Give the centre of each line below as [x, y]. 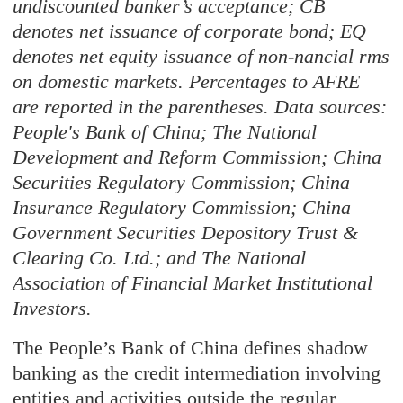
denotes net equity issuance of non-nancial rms [201, 56]
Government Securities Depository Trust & [186, 232]
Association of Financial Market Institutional [193, 282]
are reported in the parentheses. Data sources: [200, 106]
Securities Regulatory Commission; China [182, 182]
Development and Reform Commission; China [197, 157]
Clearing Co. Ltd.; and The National [160, 257]
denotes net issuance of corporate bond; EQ [190, 31]
